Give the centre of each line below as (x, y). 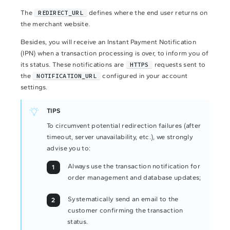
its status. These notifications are (73, 64)
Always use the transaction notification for (134, 166)
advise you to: (69, 148)
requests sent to (179, 64)
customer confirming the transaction (126, 210)
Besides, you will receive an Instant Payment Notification (109, 42)
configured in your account (144, 76)
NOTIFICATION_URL (67, 76)
